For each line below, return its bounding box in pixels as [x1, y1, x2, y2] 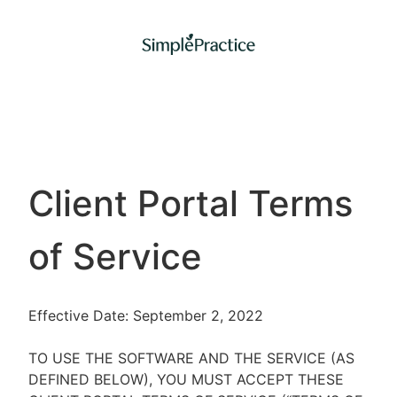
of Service [28, 235, 202, 278]
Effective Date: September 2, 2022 [28, 307, 263, 324]
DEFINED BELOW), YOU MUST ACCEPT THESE [28, 370, 344, 388]
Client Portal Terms [28, 182, 353, 225]
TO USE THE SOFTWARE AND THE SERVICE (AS [28, 349, 354, 367]
